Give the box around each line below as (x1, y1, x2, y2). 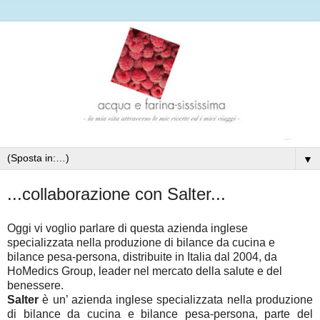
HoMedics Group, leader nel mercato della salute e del (7, 264, 282, 277)
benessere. (7, 279, 66, 291)
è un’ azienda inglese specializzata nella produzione (39, 293, 313, 306)
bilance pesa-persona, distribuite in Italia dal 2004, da (7, 250, 277, 263)
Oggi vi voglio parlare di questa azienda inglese (7, 221, 248, 234)
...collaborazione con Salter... (7, 184, 226, 204)
